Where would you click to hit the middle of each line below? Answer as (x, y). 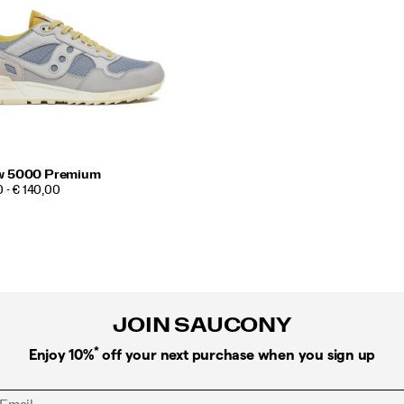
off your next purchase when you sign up (237, 354)
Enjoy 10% (61, 354)
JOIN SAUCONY (202, 325)
